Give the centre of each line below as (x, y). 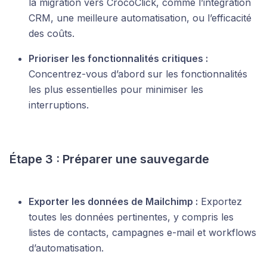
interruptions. (59, 105)
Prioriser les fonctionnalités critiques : (118, 58)
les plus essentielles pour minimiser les (116, 89)
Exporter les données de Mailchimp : (113, 201)
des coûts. (52, 33)
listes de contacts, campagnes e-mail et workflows (142, 232)
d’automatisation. (66, 248)
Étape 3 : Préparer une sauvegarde (109, 159)
